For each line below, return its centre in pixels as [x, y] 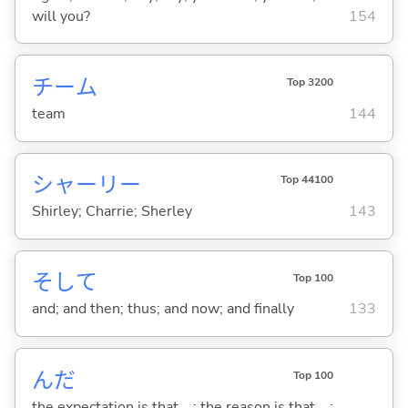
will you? [61, 16]
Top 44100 [306, 180]
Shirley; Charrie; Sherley [112, 212]
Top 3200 [310, 82]
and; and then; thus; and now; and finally [163, 309]
